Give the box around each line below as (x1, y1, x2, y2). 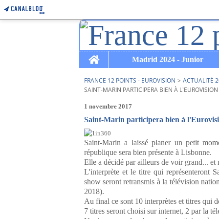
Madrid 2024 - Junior (131, 55, 203, 64)
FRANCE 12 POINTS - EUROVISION (84, 76, 175, 85)
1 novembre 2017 (84, 103, 132, 110)
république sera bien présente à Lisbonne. (84, 148, 212, 156)
